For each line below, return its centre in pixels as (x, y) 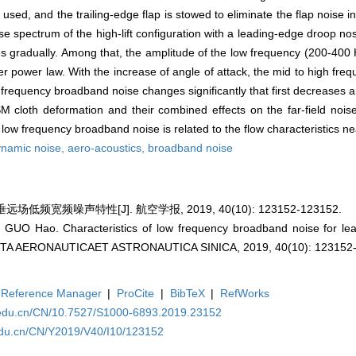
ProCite (136, 294)
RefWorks (245, 294)
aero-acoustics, (108, 148)
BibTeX (187, 294)
